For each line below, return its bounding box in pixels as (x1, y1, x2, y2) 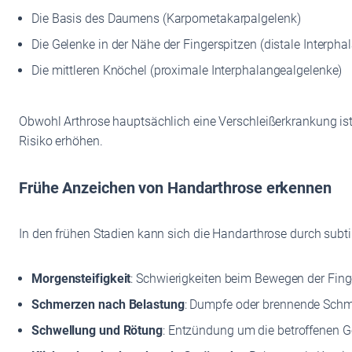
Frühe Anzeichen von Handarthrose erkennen (19, 178, 332, 197)
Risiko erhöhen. (19, 133, 103, 148)
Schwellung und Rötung (31, 323, 163, 339)
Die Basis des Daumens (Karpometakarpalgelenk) (31, 10, 301, 26)
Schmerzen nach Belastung (31, 297, 185, 313)
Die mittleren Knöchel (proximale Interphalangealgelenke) (31, 62, 343, 78)
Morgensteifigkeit (31, 271, 131, 287)
